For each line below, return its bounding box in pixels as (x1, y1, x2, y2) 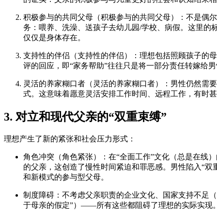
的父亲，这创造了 (23, 162, 85, 171)
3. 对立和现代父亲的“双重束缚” (4, 110, 167, 123)
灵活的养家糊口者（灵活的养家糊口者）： (23, 79, 170, 88)
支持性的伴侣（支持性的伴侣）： (23, 51, 139, 60)
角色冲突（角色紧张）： (23, 152, 108, 161)
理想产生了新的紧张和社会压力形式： (4, 134, 136, 143)
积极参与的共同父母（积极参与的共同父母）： (23, 13, 186, 22)
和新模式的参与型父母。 (23, 172, 108, 181)
